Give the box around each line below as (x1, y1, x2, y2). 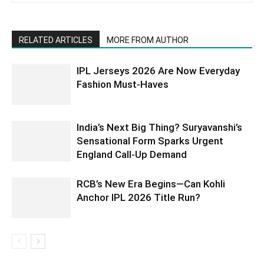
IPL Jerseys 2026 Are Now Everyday (77, 64, 240, 77)
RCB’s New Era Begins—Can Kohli (77, 177, 225, 190)
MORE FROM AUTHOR (107, 35, 189, 45)
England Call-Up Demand (77, 148, 187, 160)
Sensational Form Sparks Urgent (77, 134, 223, 147)
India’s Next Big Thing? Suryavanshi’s (77, 121, 242, 133)
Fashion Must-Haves (77, 78, 169, 90)
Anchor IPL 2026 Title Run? (77, 191, 200, 203)
